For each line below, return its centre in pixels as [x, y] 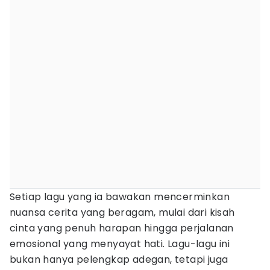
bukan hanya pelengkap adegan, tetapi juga [119, 259]
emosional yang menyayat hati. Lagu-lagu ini [120, 244]
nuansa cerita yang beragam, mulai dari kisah [122, 212]
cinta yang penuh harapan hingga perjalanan [122, 228]
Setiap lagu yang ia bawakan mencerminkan [120, 197]
